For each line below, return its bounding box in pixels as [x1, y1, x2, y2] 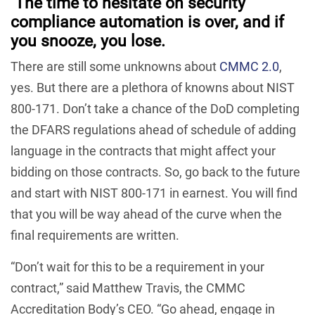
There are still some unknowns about [11, 58, 219, 74]
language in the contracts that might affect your [11, 143, 276, 158]
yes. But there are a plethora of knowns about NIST [11, 79, 295, 95]
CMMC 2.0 [219, 58, 279, 74]
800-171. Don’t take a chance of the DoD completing [11, 101, 300, 116]
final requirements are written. [11, 227, 179, 243]
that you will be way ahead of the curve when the [11, 206, 282, 221]
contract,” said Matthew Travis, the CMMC [11, 280, 245, 295]
